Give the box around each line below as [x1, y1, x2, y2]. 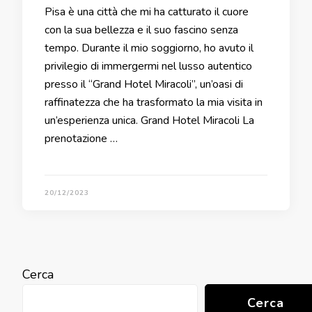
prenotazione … [45, 130, 118, 146]
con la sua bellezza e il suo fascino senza [45, 22, 238, 38]
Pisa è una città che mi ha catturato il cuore [45, 3, 249, 19]
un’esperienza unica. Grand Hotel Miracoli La [45, 112, 254, 128]
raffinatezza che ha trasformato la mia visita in [45, 94, 263, 110]
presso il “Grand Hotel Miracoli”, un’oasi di [45, 76, 243, 92]
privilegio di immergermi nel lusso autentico [45, 58, 252, 74]
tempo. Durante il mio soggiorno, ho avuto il [45, 40, 253, 56]
